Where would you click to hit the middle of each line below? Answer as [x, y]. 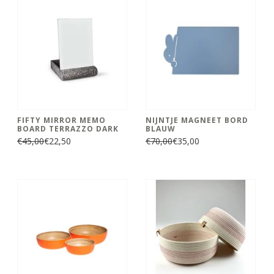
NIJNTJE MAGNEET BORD [197, 120]
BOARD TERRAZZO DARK [68, 128]
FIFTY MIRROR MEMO [61, 120]
